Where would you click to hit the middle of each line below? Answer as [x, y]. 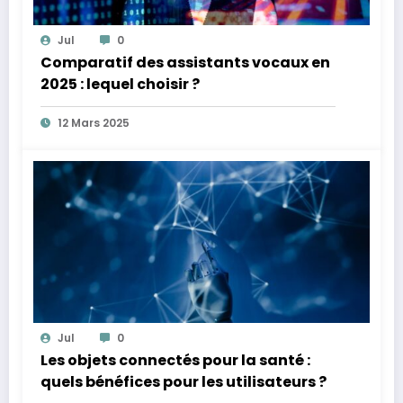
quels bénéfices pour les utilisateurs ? [184, 382]
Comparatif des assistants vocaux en [185, 63]
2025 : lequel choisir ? [120, 85]
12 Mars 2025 [94, 123]
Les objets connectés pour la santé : [175, 361]
